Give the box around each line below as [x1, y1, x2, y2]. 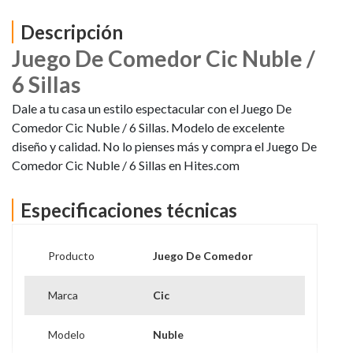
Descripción [20, 20, 123, 44]
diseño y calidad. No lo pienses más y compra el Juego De [12, 139, 317, 154]
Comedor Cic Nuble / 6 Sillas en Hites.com [12, 158, 240, 173]
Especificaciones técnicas [20, 199, 237, 222]
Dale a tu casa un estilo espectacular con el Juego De [12, 101, 292, 117]
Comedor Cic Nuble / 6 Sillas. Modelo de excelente [12, 120, 284, 136]
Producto [47, 248, 95, 262]
